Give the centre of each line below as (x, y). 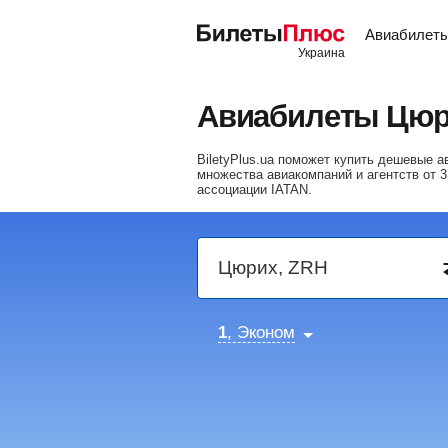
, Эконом (261, 332)
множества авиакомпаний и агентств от (318, 174)
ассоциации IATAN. (254, 189)
